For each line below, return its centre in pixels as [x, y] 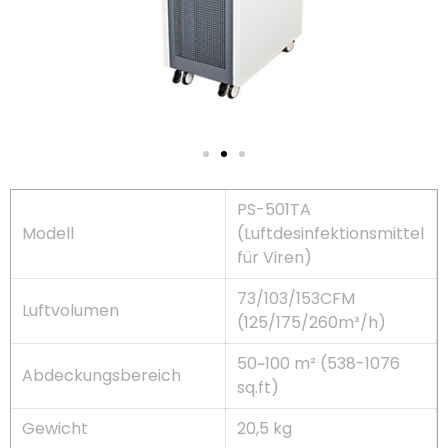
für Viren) [275, 257]
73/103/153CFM [296, 298]
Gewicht [55, 428]
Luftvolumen [71, 310]
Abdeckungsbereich [102, 375]
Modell [48, 233]
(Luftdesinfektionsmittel [331, 233]
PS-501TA [274, 209]
